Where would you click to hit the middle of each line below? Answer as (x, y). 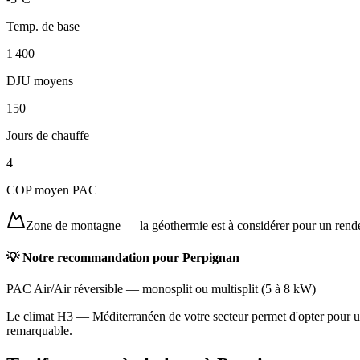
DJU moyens (40, 81)
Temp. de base (43, 27)
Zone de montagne (73, 226)
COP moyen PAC (52, 190)
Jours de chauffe (48, 136)
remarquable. (39, 330)
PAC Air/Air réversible (65, 288)
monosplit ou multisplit (200, 288)
